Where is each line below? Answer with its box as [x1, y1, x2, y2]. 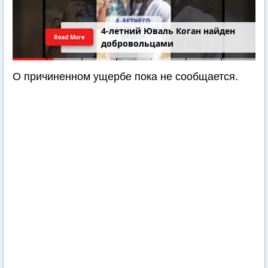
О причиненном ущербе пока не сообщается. [13, 71, 238, 83]
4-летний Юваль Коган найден [101, 25, 236, 37]
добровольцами [101, 38, 174, 50]
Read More [53, 32, 86, 41]
